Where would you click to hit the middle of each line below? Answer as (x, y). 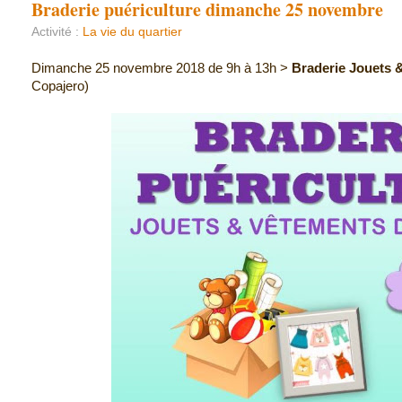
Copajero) (60, 86)
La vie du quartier (132, 31)
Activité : (57, 31)
